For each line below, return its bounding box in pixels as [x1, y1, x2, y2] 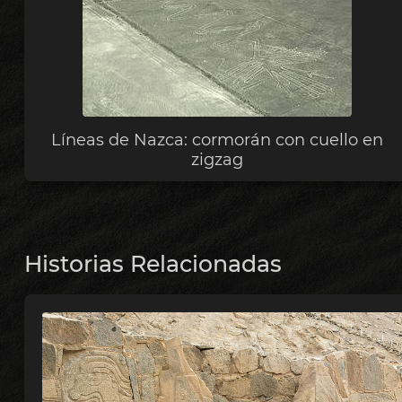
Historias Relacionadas [23, 250, 282, 278]
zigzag [190, 149, 243, 170]
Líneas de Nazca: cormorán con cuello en [50, 129, 383, 150]
